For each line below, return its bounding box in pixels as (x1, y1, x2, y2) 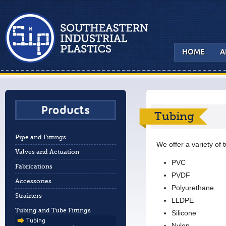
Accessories (15, 178, 51, 185)
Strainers (15, 192, 42, 199)
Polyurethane (172, 184, 214, 192)
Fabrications (15, 163, 52, 170)
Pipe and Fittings (15, 134, 66, 141)
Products (41, 106, 90, 119)
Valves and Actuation (15, 148, 79, 155)
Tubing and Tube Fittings (15, 207, 91, 214)
